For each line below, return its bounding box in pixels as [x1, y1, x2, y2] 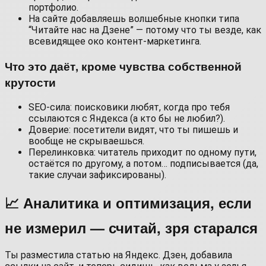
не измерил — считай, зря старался [5, 217, 258, 237]
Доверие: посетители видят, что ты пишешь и [28, 123, 238, 135]
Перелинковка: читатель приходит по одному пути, [28, 146, 256, 158]
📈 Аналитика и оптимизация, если [5, 192, 252, 213]
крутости [5, 74, 56, 91]
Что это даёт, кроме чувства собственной [5, 58, 242, 75]
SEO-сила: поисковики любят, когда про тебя [28, 101, 230, 113]
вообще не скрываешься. [28, 135, 144, 147]
